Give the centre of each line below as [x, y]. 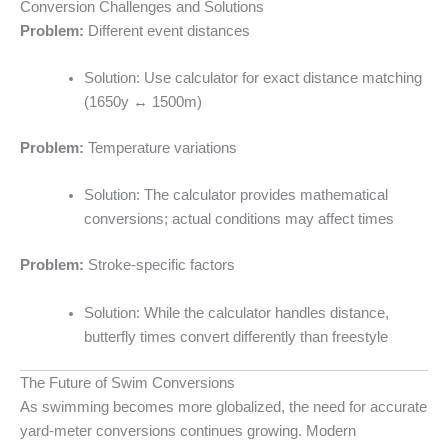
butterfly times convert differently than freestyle [235, 336]
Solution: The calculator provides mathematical [235, 195]
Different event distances [167, 30]
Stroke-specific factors [159, 265]
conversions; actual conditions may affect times [238, 219]
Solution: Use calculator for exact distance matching [252, 78]
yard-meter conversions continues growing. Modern [188, 431]
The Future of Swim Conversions [127, 383]
